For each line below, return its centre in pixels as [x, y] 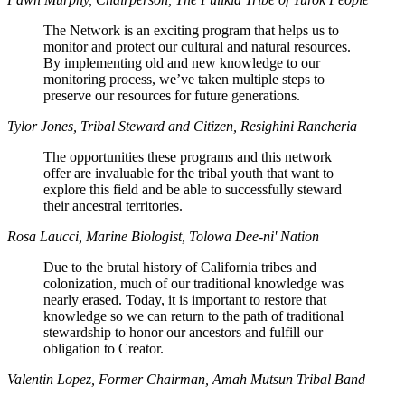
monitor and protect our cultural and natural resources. [197, 47]
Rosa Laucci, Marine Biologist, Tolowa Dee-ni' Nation [163, 237]
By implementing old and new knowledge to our [182, 63]
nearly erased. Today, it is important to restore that [185, 300]
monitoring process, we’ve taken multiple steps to [184, 80]
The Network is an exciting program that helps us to [191, 31]
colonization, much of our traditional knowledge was [193, 284]
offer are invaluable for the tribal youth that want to [188, 174]
